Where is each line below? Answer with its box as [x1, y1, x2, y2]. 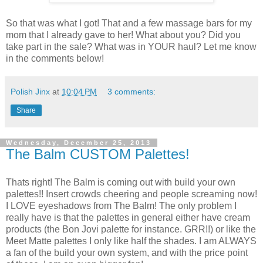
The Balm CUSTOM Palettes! [6, 146, 190, 163]
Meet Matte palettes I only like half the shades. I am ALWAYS [6, 235, 257, 246]
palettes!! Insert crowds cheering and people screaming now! [6, 188, 257, 199]
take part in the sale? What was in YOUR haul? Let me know [6, 42, 257, 52]
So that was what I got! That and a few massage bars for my [6, 18, 252, 29]
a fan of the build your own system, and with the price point [6, 247, 248, 258]
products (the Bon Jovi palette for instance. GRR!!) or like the [6, 224, 256, 234]
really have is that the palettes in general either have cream [6, 212, 250, 222]
